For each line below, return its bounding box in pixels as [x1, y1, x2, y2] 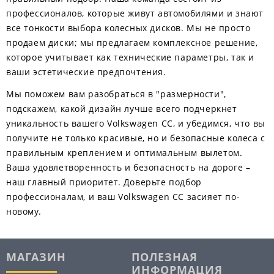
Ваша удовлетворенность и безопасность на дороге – [6, 161, 251, 173]
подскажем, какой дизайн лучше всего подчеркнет [6, 103, 237, 114]
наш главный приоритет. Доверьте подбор [6, 176, 202, 188]
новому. [6, 206, 42, 217]
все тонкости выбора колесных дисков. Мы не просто [6, 22, 251, 34]
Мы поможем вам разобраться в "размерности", [6, 88, 226, 100]
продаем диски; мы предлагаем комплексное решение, [6, 37, 258, 48]
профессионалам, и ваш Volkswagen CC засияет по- [6, 191, 240, 202]
